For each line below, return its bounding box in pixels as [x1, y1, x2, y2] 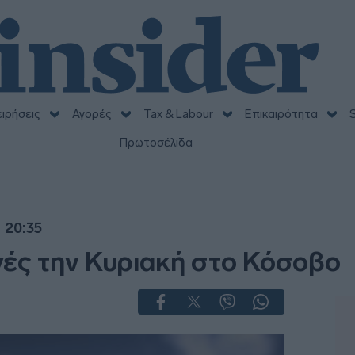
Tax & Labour [143, 107, 213, 121]
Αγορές [71, 107, 112, 121]
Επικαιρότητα [244, 107, 318, 121]
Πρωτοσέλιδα [119, 136, 193, 150]
